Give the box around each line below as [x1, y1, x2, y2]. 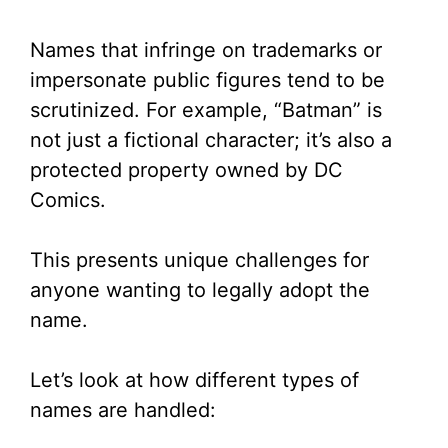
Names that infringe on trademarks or [30, 38, 382, 63]
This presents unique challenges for [30, 248, 369, 273]
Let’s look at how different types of [30, 368, 359, 393]
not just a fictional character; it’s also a [30, 128, 392, 153]
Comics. [30, 188, 106, 213]
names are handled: [30, 398, 216, 423]
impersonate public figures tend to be [30, 68, 385, 93]
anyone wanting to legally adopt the [30, 278, 370, 303]
